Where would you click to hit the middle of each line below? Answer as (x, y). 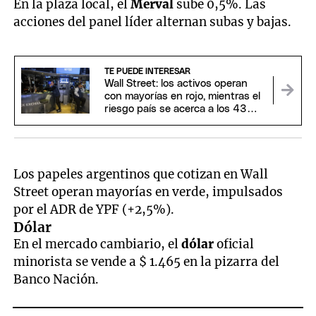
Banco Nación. (56, 280)
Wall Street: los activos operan (176, 84)
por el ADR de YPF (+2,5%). (94, 210)
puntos (121, 122)
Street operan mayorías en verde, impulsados (148, 192)
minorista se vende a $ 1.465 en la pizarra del (147, 262)
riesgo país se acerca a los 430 (179, 109)
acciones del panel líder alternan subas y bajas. (153, 22)
